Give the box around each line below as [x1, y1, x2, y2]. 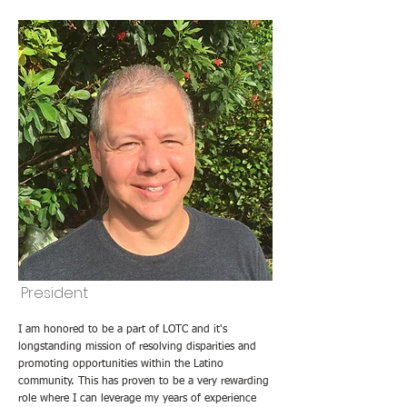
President [21, 283, 88, 303]
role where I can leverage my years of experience [18, 393, 256, 404]
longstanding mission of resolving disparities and [18, 342, 256, 352]
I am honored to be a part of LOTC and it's [18, 324, 227, 335]
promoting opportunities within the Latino [18, 359, 223, 370]
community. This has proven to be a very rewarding [18, 376, 269, 387]
